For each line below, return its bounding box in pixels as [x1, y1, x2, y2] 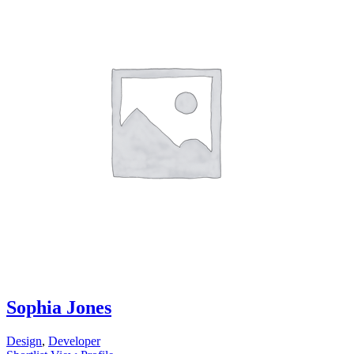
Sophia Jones [6, 296, 111, 318]
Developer [48, 333, 100, 348]
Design [6, 333, 42, 348]
